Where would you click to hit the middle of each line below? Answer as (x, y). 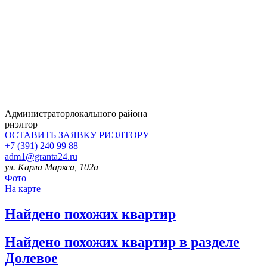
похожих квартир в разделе (152, 242)
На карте (23, 188)
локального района (108, 113)
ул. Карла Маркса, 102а (52, 167)
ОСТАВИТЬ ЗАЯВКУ (52, 135)
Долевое (31, 258)
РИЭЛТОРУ (124, 135)
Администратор (37, 113)
